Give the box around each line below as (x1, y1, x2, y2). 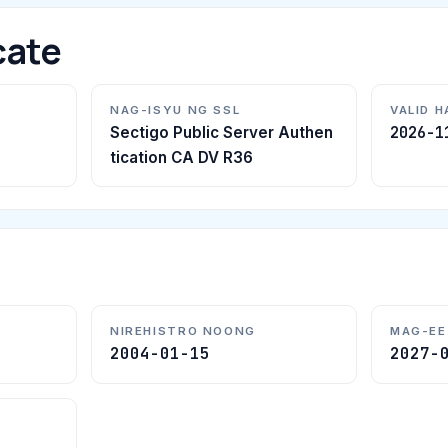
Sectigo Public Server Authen (110, 123, 333, 143)
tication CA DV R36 (110, 148, 253, 168)
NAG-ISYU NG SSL (110, 103, 241, 118)
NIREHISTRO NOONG (110, 324, 256, 339)
